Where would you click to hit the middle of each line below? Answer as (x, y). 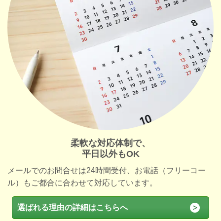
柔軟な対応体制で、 (110, 143)
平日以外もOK (110, 154)
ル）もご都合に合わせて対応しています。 (82, 183)
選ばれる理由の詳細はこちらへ (73, 207)
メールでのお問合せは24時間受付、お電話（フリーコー (107, 170)
